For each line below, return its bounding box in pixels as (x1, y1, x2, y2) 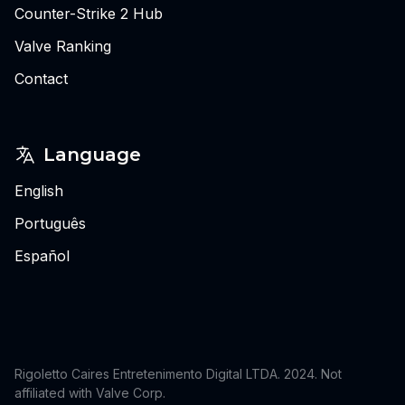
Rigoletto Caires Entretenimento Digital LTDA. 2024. (14, 365, 321, 381)
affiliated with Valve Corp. (14, 384, 165, 400)
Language (43, 143, 141, 165)
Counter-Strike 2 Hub (14, 4, 163, 23)
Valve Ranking (14, 36, 111, 55)
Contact (14, 69, 68, 88)
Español (14, 246, 70, 265)
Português (14, 213, 86, 232)
